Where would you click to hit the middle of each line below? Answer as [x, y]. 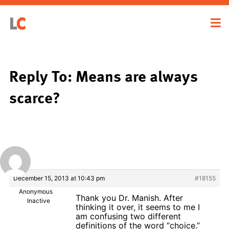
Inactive [39, 200]
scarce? [35, 97]
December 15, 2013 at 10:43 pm [59, 178]
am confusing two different [128, 216]
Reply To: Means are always [104, 75]
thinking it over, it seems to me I [138, 207]
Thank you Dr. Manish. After [129, 198]
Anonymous [36, 191]
